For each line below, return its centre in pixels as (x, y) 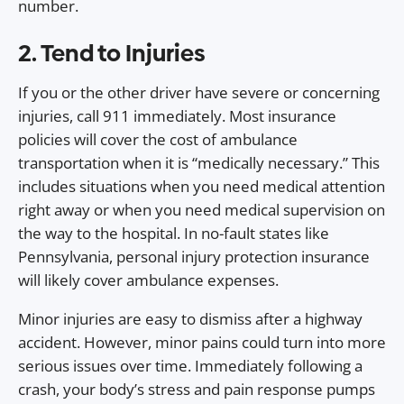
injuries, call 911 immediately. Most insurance (177, 115)
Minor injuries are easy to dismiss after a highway (190, 318)
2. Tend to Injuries (112, 54)
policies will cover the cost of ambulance (158, 139)
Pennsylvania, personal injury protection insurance (194, 256)
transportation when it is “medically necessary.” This (199, 162)
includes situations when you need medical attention (202, 186)
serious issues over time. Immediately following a (190, 365)
